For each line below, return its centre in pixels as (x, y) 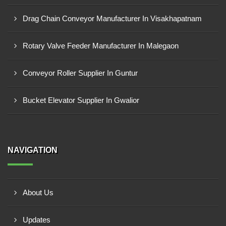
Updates (37, 220)
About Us (38, 192)
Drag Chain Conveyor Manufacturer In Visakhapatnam (112, 18)
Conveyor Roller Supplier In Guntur (80, 73)
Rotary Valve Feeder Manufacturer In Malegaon (101, 46)
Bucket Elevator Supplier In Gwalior (81, 100)
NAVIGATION (33, 150)
